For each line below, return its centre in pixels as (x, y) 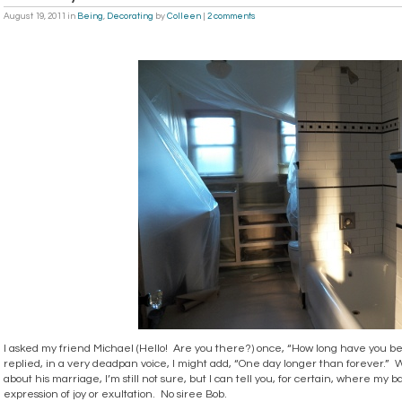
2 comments (232, 17)
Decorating (130, 17)
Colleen (184, 17)
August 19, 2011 (35, 17)
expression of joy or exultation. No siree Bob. (115, 394)
